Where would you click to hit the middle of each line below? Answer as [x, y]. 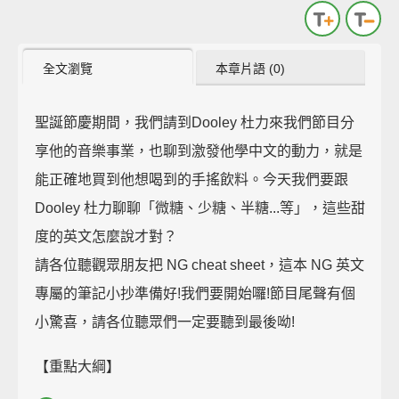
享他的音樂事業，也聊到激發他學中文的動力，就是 [199, 151]
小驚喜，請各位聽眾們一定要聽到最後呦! [165, 322]
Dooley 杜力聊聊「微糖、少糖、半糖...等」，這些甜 [200, 208]
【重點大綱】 [78, 366]
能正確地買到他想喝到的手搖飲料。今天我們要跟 [192, 179]
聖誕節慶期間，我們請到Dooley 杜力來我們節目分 [195, 122]
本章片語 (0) [251, 68]
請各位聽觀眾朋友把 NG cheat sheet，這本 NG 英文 [200, 265]
